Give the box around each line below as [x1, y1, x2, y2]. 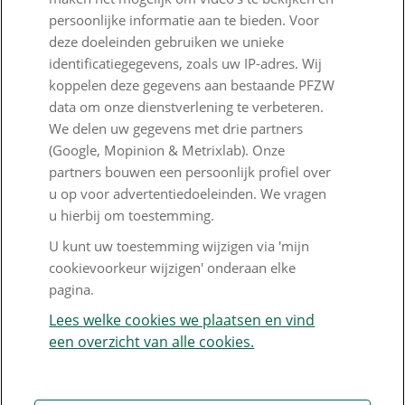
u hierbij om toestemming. [49, 206, 215, 224]
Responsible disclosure [14, 68, 172, 89]
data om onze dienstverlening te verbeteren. [49, 98, 325, 116]
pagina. [49, 280, 95, 298]
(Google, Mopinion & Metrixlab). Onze [49, 141, 286, 159]
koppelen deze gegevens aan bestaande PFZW [49, 76, 335, 94]
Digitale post [14, 372, 100, 392]
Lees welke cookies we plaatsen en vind [49, 310, 316, 330]
